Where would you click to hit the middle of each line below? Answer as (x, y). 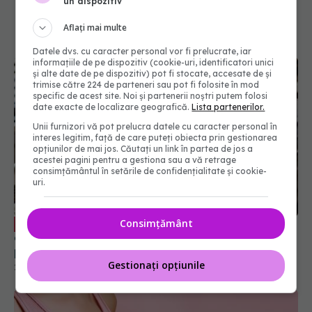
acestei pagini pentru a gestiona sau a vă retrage (135, 159)
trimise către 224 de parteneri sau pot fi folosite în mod (146, 84)
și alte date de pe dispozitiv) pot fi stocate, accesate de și (153, 73)
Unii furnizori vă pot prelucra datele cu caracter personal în (155, 126)
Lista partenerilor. (228, 107)
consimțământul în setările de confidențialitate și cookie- (150, 171)
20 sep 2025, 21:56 (50, 233)
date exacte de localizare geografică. (112, 107)
